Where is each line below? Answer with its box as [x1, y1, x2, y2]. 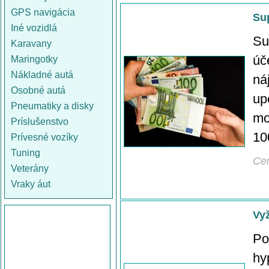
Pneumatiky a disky [11, 101, 94, 111]
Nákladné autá [11, 70, 73, 80]
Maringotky [11, 54, 58, 64]
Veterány [11, 163, 49, 174]
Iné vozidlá [11, 23, 57, 33]
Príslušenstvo [11, 116, 68, 127]
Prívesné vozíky [11, 132, 78, 142]
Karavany [11, 38, 52, 49]
